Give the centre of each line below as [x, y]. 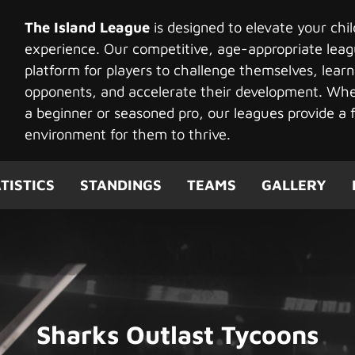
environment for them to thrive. [127, 134]
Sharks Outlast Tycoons [177, 334]
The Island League [87, 27]
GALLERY [294, 185]
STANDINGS [120, 185]
